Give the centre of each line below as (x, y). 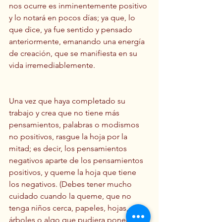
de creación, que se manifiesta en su (74, 53)
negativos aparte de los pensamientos (77, 160)
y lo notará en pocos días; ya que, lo (73, 17)
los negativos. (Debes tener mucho (71, 184)
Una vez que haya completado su (68, 101)
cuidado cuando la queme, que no (71, 196)
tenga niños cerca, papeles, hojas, (70, 208)
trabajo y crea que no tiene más (65, 112)
